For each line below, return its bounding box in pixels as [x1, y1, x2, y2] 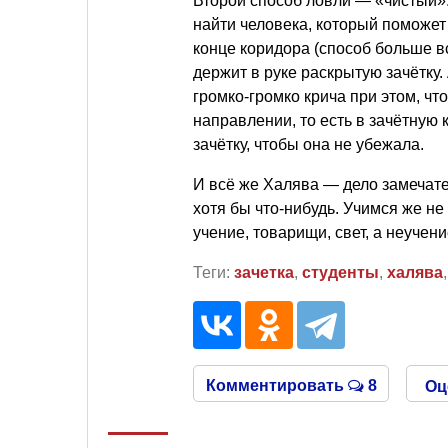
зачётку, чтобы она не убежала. [193, 135, 424, 153]
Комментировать [205, 376, 348, 394]
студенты [302, 263, 379, 281]
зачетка [234, 263, 294, 281]
